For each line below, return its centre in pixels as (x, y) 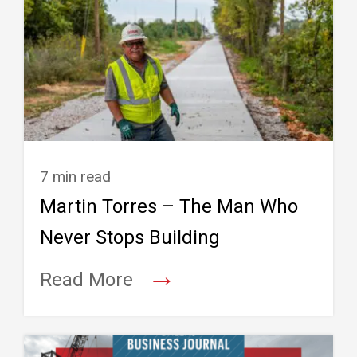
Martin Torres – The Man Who (169, 207)
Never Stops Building (130, 238)
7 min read (75, 177)
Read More (86, 280)
